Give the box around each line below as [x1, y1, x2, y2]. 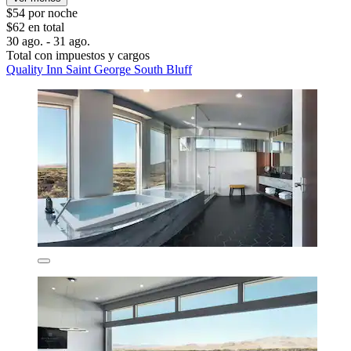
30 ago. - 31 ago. [6, 34, 90, 48]
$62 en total [6, 20, 64, 34]
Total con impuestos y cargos [6, 48, 150, 62]
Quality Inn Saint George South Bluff [6, 62, 192, 76]
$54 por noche [6, 5, 78, 20]
